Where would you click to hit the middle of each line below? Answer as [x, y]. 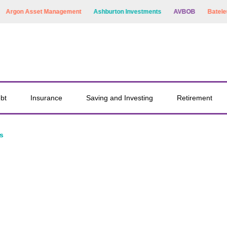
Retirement [194, 98]
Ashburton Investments [116, 12]
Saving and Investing [119, 98]
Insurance [47, 98]
